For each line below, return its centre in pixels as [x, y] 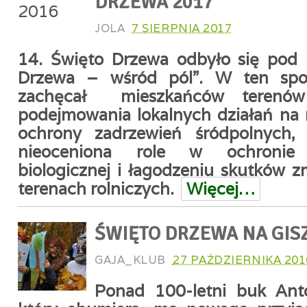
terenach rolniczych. [96, 189]
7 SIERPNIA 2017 [182, 28]
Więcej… [221, 189]
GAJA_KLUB [130, 260]
